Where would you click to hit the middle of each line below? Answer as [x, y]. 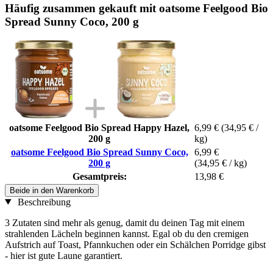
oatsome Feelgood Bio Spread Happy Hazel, [99, 127]
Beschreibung [43, 202]
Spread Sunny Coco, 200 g [72, 21]
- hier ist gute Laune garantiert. [64, 255]
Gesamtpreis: [99, 176]
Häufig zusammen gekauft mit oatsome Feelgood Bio [136, 8]
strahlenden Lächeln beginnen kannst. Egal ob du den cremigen [127, 233]
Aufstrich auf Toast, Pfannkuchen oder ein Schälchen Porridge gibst [135, 244]
